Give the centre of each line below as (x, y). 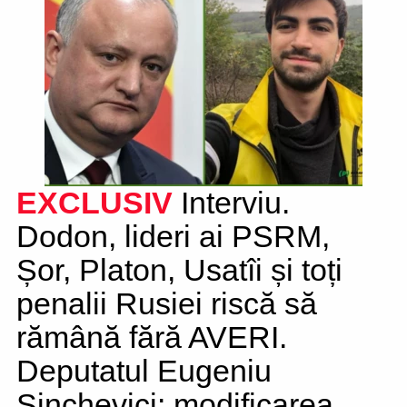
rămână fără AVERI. (152, 337)
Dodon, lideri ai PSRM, (173, 236)
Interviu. (231, 203)
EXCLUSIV (94, 203)
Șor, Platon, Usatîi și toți (179, 270)
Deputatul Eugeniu (144, 371)
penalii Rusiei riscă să (167, 303)
